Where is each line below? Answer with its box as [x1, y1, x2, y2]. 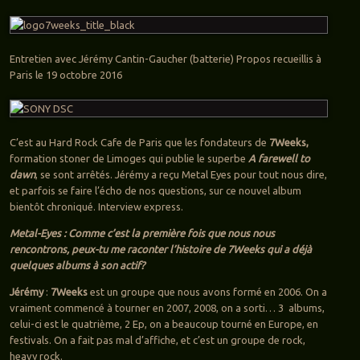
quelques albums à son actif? [9, 260, 145, 272]
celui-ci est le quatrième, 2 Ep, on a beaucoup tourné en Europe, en [9, 318, 318, 330]
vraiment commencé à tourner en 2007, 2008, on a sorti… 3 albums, [9, 302, 325, 314]
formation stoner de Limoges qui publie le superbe [9, 153, 248, 165]
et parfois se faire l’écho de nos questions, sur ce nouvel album [9, 185, 301, 197]
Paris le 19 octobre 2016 [9, 69, 122, 81]
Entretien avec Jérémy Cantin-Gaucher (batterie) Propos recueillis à [9, 53, 321, 65]
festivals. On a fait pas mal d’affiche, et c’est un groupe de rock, [9, 334, 305, 346]
